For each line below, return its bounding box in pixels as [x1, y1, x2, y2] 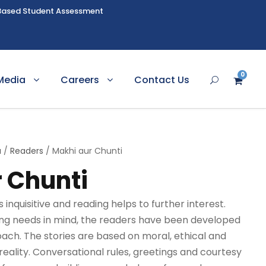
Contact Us [134, 73, 189, 87]
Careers [61, 73, 99, 87]
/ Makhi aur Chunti [43, 145, 123, 157]
